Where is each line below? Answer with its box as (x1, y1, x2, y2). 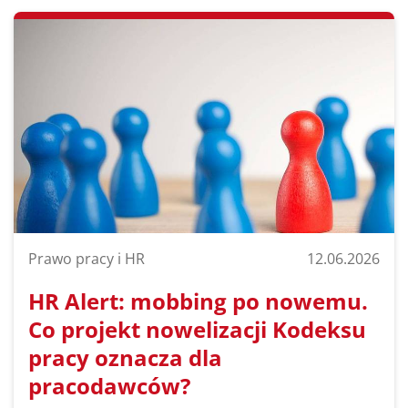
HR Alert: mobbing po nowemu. (28, 286, 368, 317)
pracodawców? (28, 371, 190, 402)
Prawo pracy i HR (28, 249, 145, 270)
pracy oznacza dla (28, 342, 222, 373)
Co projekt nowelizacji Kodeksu (28, 314, 366, 345)
